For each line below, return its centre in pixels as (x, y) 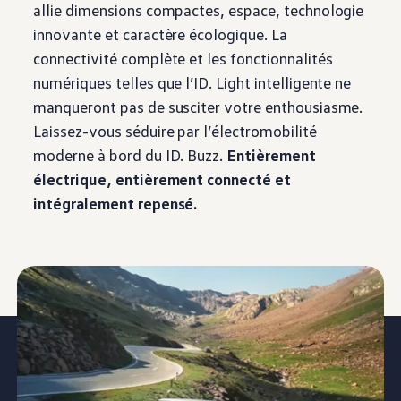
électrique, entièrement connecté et (162, 179)
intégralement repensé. (115, 204)
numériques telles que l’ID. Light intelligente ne (192, 83)
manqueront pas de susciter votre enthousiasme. (198, 107)
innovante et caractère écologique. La (160, 34)
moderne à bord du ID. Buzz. (130, 155)
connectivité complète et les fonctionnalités (183, 59)
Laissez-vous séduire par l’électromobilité (175, 131)
